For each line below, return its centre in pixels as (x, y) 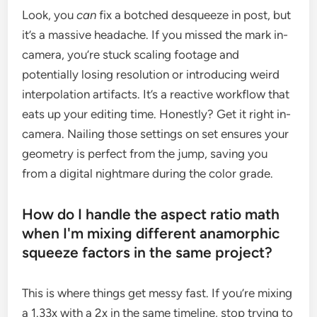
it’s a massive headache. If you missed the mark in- (155, 35)
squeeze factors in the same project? (148, 253)
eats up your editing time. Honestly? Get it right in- (157, 114)
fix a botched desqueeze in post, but (194, 15)
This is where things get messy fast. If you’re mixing (157, 293)
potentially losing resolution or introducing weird (151, 75)
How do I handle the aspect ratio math (151, 214)
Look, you (50, 15)
